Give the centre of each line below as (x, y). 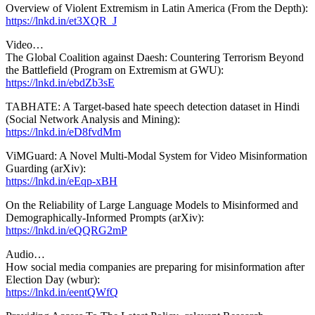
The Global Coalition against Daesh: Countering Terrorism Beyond (155, 57)
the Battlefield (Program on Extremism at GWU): (115, 70)
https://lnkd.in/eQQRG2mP (66, 230)
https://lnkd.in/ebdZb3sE (60, 82)
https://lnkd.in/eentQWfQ (62, 292)
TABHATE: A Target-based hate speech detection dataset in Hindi (153, 106)
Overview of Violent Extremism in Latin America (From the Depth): (157, 8)
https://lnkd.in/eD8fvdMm (63, 131)
